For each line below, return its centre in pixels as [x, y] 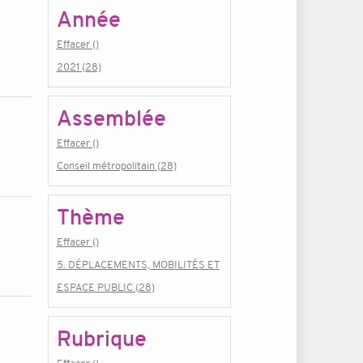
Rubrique [101, 339]
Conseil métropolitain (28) [116, 166]
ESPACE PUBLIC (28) [105, 287]
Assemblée [111, 118]
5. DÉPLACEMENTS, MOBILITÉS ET [138, 265]
